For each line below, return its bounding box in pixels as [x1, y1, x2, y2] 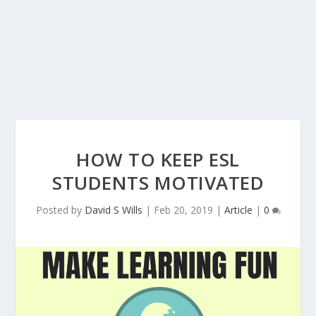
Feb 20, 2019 [153, 203, 213, 217]
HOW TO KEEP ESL [76, 147, 240, 172]
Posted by [35, 203, 85, 217]
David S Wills [84, 203, 142, 217]
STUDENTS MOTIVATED [52, 170, 264, 195]
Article [224, 203, 253, 217]
